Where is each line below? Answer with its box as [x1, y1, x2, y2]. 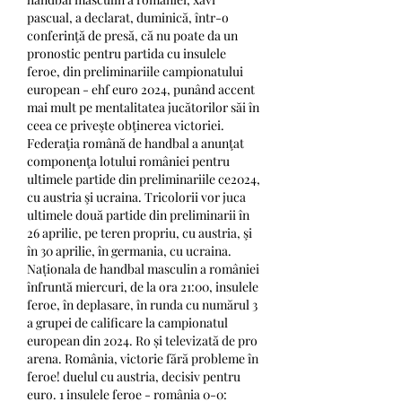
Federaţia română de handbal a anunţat [27, 134, 244, 152]
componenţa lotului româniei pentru [27, 152, 230, 170]
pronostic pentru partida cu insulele [27, 44, 226, 62]
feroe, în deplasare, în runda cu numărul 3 [27, 295, 258, 313]
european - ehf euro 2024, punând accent [27, 80, 255, 98]
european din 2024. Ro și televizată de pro [27, 331, 258, 349]
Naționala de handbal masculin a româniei [27, 259, 259, 277]
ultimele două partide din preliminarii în [27, 205, 249, 223]
